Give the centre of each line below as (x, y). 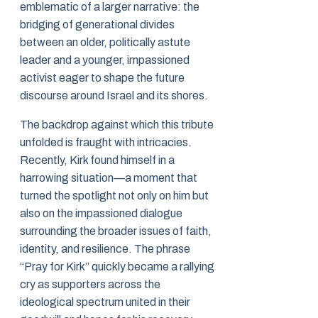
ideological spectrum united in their (105, 302)
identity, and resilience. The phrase (105, 249)
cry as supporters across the (90, 285)
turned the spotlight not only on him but (114, 196)
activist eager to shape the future (102, 78)
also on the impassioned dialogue (101, 214)
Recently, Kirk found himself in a (97, 160)
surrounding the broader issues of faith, (116, 231)
